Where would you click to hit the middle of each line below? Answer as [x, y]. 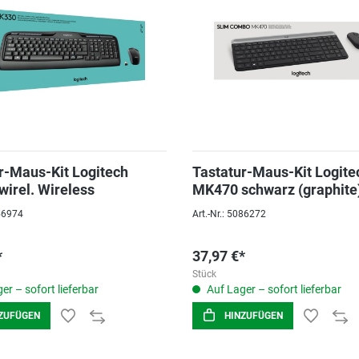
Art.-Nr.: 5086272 [229, 214]
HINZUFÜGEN [254, 316]
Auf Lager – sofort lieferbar [273, 289]
